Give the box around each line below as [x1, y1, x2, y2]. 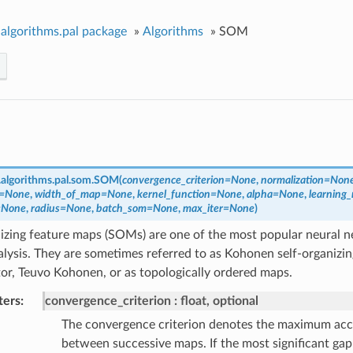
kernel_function [136, 188, 210, 201]
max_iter [182, 203, 223, 215]
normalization [260, 174, 324, 187]
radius [30, 203, 60, 215]
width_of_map [34, 188, 101, 201]
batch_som [95, 203, 147, 215]
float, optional [180, 295, 258, 308]
